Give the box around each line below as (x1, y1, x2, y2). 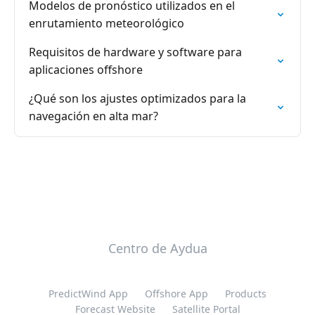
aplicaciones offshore (29, 62, 143, 77)
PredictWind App (49, 287, 128, 300)
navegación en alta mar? (29, 108, 158, 124)
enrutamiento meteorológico (29, 15, 184, 31)
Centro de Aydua (108, 240, 207, 257)
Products (225, 287, 266, 300)
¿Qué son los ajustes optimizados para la (29, 91, 246, 106)
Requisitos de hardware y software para (29, 44, 242, 60)
